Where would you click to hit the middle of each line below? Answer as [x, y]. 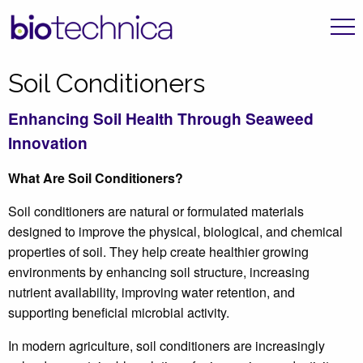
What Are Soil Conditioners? [96, 178]
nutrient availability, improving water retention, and [152, 292]
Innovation [48, 143]
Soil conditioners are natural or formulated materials [156, 211]
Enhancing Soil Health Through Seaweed [161, 118]
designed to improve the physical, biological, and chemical [175, 231]
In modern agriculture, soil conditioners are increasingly [167, 346]
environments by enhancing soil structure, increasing [159, 272]
